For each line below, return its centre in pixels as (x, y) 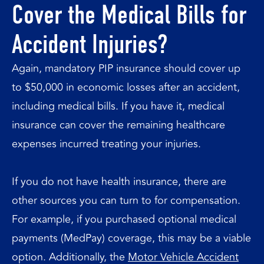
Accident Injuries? (90, 44)
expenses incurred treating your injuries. (106, 144)
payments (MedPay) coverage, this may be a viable (131, 238)
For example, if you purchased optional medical (124, 219)
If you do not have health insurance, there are (119, 181)
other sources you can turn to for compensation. (126, 200)
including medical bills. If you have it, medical (118, 106)
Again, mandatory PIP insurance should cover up (126, 68)
